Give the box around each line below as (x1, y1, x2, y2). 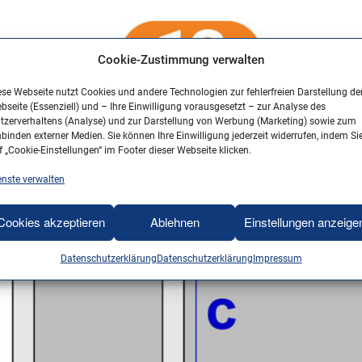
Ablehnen (149, 213, 200, 230)
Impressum (252, 252, 302, 264)
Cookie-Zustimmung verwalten (98, 52, 264, 67)
